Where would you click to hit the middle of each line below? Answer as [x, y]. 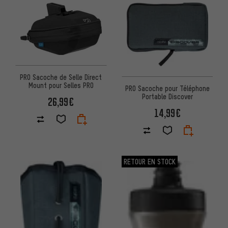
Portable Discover [167, 96]
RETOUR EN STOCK [150, 162]
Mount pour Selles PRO [61, 85]
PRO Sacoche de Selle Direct [61, 77]
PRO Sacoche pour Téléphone [167, 88]
